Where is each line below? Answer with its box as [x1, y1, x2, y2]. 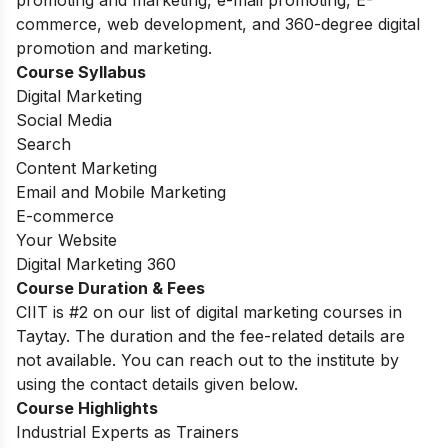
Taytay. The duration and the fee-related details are [16, 326, 405, 347]
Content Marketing [16, 158, 157, 179]
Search [16, 134, 71, 155]
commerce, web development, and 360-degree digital [16, 14, 420, 35]
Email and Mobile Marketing [16, 182, 226, 203]
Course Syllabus [16, 62, 150, 83]
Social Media [16, 110, 112, 131]
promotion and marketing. [16, 38, 212, 59]
